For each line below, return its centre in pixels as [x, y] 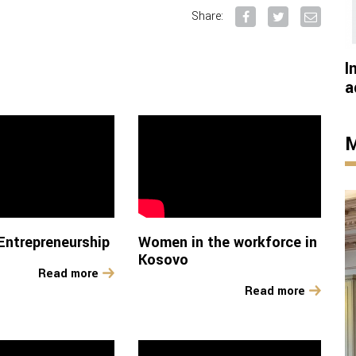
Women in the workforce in [227, 243]
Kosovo [163, 260]
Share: [207, 16]
